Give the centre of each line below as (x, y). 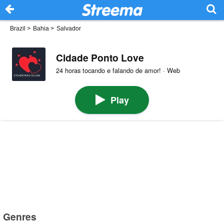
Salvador (69, 28)
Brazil (18, 28)
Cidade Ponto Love (100, 57)
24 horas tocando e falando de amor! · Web (118, 70)
